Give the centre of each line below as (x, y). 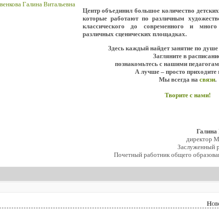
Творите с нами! (188, 95)
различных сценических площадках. (134, 34)
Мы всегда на (179, 79)
